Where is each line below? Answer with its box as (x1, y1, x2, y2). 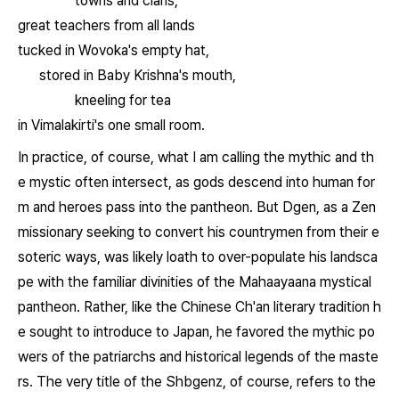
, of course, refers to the (223, 373, 376, 390)
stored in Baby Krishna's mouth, (39, 67, 236, 84)
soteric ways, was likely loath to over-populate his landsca (18, 248, 378, 265)
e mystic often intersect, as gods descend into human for (18, 174, 375, 191)
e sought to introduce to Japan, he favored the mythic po (18, 323, 375, 340)
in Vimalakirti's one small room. (18, 117, 205, 134)
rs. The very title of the (18, 373, 166, 390)
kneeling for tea (75, 92, 171, 109)
